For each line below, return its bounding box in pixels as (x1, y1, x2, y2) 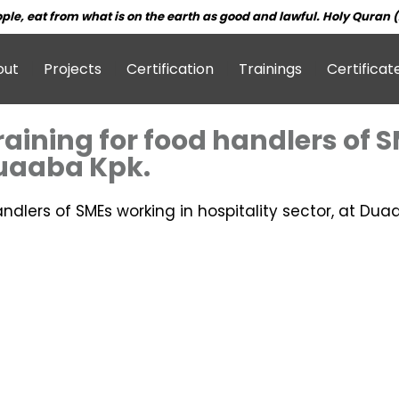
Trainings (239, 59, 302, 79)
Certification (126, 59, 214, 79)
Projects (44, 59, 102, 79)
